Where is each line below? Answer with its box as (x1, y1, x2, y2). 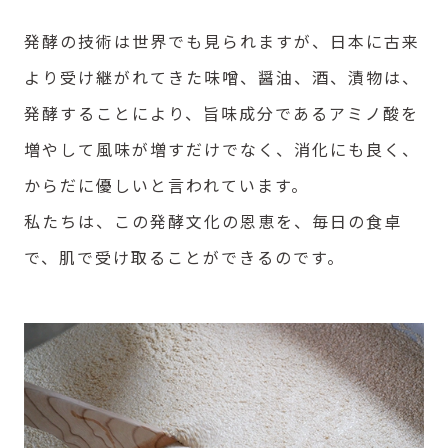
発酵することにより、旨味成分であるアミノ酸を (24, 101, 419, 126)
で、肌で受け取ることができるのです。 (24, 245, 345, 270)
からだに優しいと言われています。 (24, 173, 309, 198)
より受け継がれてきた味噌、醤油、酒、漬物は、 (24, 65, 420, 90)
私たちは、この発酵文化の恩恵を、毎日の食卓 (24, 209, 402, 234)
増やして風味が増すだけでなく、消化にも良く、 (24, 137, 420, 162)
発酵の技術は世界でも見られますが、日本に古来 (24, 29, 420, 54)
